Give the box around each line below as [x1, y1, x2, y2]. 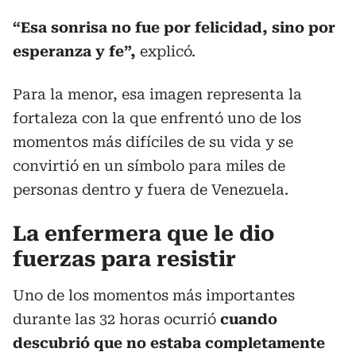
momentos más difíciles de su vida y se [13, 133, 293, 150]
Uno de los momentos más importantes [13, 286, 295, 304]
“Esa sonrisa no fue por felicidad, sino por [13, 18, 335, 36]
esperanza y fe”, [13, 42, 136, 60]
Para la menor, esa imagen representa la [13, 85, 302, 103]
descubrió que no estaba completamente [13, 334, 325, 351]
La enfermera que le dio [13, 221, 274, 246]
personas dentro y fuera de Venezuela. [13, 180, 288, 198]
